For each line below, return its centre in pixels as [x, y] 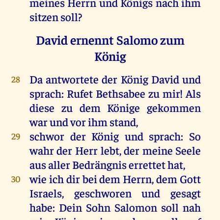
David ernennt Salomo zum [110, 39]
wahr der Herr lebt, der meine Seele [115, 150]
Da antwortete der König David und [115, 79]
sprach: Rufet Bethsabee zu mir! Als [115, 93]
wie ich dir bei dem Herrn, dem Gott [115, 178]
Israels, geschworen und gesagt [115, 192]
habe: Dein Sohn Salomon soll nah [115, 207]
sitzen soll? [55, 16]
